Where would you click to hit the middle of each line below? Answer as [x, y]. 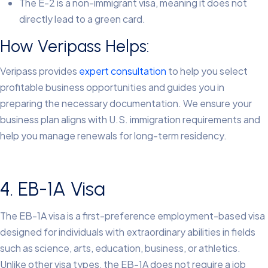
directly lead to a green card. [82, 19]
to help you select [208, 71]
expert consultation [124, 71]
